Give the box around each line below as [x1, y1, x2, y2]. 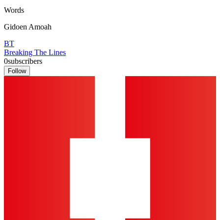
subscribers [8, 56, 42, 65]
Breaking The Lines [4, 48, 66, 56]
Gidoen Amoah [4, 22, 52, 31]
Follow [8, 67, 26, 75]
